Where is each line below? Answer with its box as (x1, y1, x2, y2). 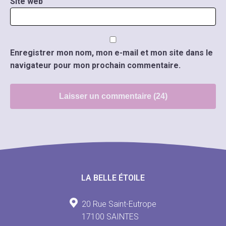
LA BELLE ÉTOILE (81, 173, 145, 183)
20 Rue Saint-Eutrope (82, 199, 156, 209)
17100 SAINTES (82, 211, 139, 221)
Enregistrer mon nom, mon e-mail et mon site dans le (10, 47, 213, 58)
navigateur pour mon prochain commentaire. (10, 60, 181, 70)
